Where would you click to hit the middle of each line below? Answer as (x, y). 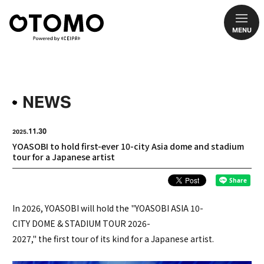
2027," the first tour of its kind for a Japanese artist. (113, 239)
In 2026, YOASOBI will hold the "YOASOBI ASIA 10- (108, 208)
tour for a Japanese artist (64, 157)
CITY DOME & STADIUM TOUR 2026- (81, 223)
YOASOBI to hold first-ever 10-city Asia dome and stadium (128, 146)
